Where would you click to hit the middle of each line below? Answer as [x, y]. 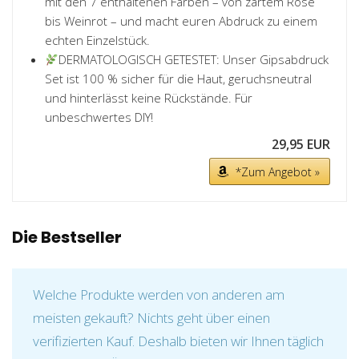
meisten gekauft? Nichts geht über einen [151, 318]
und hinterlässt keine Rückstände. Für [149, 98]
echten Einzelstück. [97, 40]
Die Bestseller [67, 238]
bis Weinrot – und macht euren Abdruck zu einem [181, 21]
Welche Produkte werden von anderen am [159, 295]
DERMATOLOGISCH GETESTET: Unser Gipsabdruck [194, 60]
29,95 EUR [301, 145]
